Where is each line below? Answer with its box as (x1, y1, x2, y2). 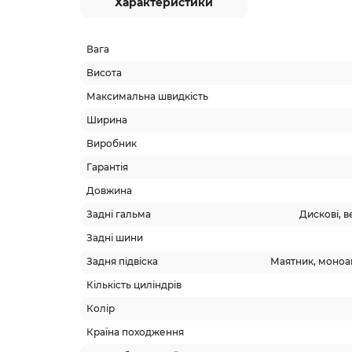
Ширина (86, 114, 127, 126)
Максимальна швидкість (86, 90, 208, 102)
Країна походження (86, 326, 184, 338)
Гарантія (86, 161, 128, 173)
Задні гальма (86, 208, 151, 220)
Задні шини (86, 232, 143, 244)
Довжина (86, 185, 132, 196)
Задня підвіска (86, 255, 158, 267)
